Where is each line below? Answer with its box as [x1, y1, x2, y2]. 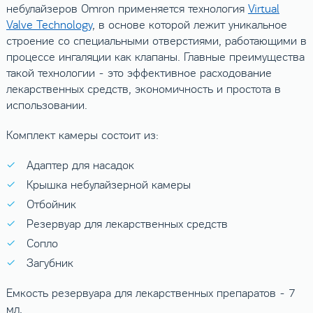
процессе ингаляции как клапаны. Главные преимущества [6, 50, 305, 64]
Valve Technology [6, 17, 92, 32]
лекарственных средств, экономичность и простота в [6, 82, 281, 96]
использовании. [6, 98, 87, 112]
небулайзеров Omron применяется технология [6, 1, 248, 16]
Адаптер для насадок [26, 159, 134, 173]
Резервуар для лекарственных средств [26, 217, 228, 232]
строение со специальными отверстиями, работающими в [6, 34, 307, 48]
